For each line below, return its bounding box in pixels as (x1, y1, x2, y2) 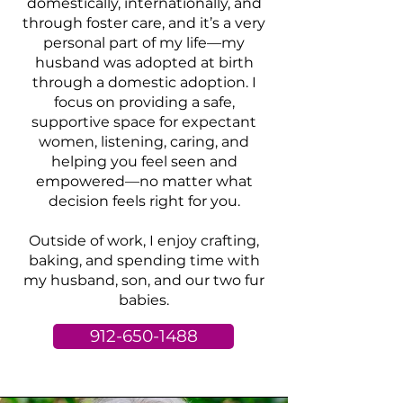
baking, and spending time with (28, 252, 260, 269)
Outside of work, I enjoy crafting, (29, 232, 259, 249)
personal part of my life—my (43, 34, 245, 51)
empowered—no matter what (35, 173, 253, 190)
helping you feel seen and (50, 153, 237, 170)
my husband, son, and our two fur (23, 272, 264, 289)
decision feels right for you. (48, 193, 240, 210)
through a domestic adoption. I (31, 74, 256, 91)
